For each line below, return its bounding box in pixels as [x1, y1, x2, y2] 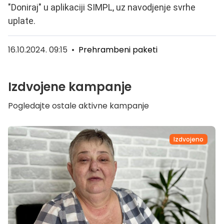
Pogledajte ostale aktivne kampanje [8, 100, 149, 112]
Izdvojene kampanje [8, 78, 131, 95]
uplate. [8, 15, 35, 26]
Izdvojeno [173, 134, 204, 143]
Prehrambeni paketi [78, 44, 157, 56]
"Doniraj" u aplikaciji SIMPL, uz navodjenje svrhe [8, 2, 195, 13]
